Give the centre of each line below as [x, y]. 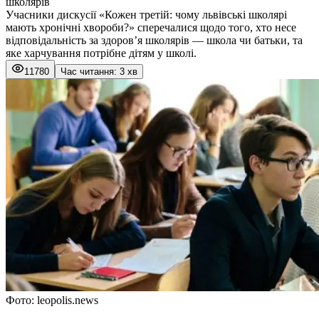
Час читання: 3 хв [99, 71]
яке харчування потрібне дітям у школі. [101, 53]
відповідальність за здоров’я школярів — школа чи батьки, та [154, 40]
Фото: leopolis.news [52, 300]
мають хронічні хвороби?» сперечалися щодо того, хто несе [151, 27]
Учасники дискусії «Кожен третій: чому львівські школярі [146, 14]
